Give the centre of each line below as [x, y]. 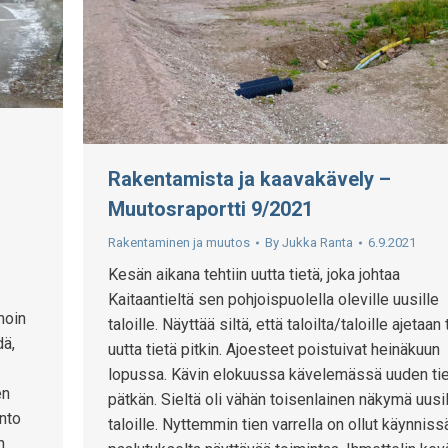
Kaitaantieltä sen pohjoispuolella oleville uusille [273, 300]
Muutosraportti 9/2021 [210, 209]
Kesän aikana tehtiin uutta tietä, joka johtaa [254, 275]
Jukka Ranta [317, 243]
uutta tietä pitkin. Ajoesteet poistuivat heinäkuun [274, 350]
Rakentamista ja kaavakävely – [249, 179]
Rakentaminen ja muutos [179, 243]
